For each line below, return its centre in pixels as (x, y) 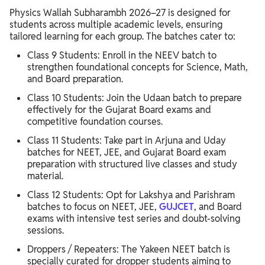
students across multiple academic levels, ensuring (116, 25)
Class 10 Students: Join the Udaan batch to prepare (135, 98)
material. (45, 176)
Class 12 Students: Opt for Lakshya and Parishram (131, 195)
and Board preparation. (75, 79)
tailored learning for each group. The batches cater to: (122, 37)
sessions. (46, 231)
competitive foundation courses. (95, 122)
